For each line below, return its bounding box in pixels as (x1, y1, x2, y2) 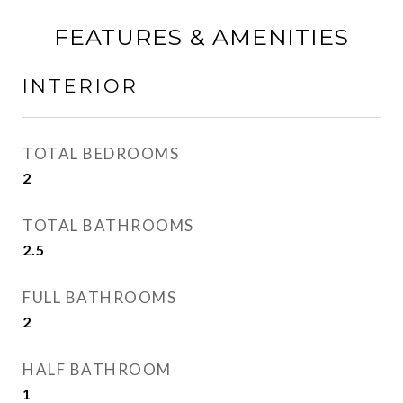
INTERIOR (22, 75, 139, 97)
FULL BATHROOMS (22, 288, 176, 307)
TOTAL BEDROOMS (22, 144, 179, 163)
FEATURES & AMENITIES (54, 23, 349, 50)
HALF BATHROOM (22, 360, 172, 379)
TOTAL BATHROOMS (22, 216, 194, 235)
